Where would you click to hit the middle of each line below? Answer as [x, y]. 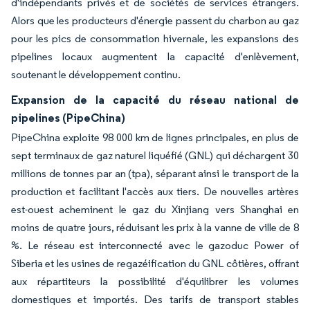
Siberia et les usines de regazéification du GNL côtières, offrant [155, 263]
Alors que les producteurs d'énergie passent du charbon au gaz [155, 20]
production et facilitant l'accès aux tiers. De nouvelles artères [155, 191]
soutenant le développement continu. [96, 74]
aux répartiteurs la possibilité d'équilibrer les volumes [155, 281]
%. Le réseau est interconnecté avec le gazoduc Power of [155, 245]
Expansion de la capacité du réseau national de [155, 100]
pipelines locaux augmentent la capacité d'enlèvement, [155, 56]
